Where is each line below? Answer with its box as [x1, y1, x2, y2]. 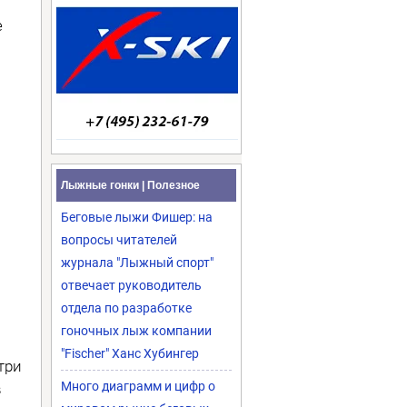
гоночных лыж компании [61, 323, 212, 338]
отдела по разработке [61, 301, 192, 315]
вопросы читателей [61, 233, 177, 247]
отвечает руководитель [61, 278, 202, 293]
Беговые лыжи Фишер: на [61, 210, 213, 224]
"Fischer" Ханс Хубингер [61, 346, 199, 361]
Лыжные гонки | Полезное [61, 179, 200, 192]
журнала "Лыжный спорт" [61, 255, 213, 270]
